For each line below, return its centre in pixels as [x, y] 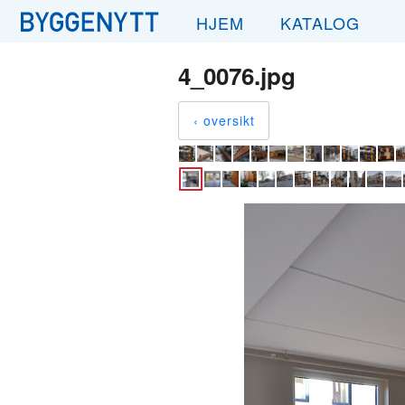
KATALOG [320, 23]
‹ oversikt [224, 120]
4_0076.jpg [237, 75]
